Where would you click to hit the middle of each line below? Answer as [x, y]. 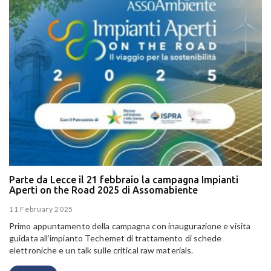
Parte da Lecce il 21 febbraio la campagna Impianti [124, 180]
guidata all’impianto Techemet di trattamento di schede [116, 238]
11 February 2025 [41, 209]
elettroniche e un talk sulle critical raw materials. [101, 250]
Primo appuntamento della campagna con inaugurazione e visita [130, 226]
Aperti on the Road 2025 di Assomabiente [103, 190]
